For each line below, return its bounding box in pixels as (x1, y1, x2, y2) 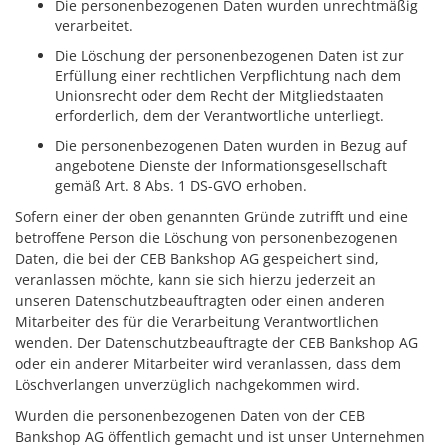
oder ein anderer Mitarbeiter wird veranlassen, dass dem (15, 354, 401, 373)
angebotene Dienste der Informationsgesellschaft (55, 156, 387, 175)
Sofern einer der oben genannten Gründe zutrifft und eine (15, 207, 408, 226)
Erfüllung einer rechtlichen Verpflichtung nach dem (55, 66, 401, 85)
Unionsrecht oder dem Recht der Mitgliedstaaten (55, 86, 384, 105)
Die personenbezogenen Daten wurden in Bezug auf (55, 136, 407, 155)
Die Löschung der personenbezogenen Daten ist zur (55, 46, 404, 65)
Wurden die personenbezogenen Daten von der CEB (15, 406, 365, 425)
